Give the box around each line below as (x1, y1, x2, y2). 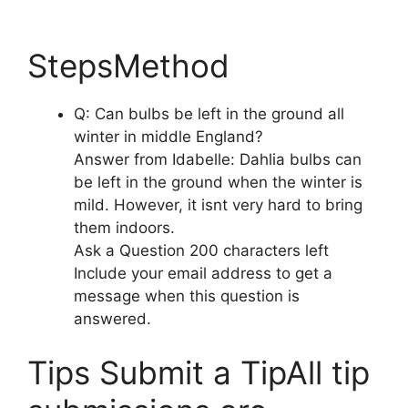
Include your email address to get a (74, 263, 332, 282)
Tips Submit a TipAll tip (27, 353, 370, 393)
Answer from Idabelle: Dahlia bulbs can (74, 149, 362, 168)
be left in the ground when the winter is (74, 172, 362, 191)
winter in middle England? (74, 127, 263, 146)
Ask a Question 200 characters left (74, 240, 329, 260)
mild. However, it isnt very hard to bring (74, 195, 362, 214)
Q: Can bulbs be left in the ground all (74, 104, 344, 123)
